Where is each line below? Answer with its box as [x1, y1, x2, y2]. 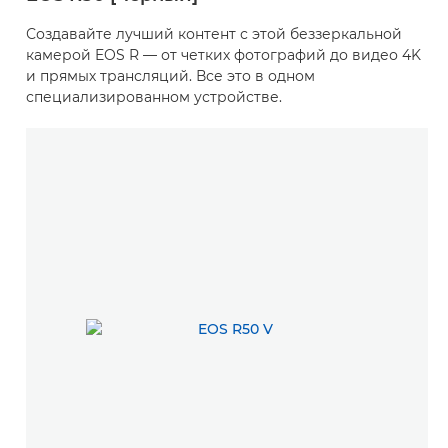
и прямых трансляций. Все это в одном [26, 66, 315, 85]
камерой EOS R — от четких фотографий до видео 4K [26, 45, 421, 64]
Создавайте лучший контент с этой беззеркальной [26, 24, 402, 43]
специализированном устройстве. [26, 87, 282, 106]
